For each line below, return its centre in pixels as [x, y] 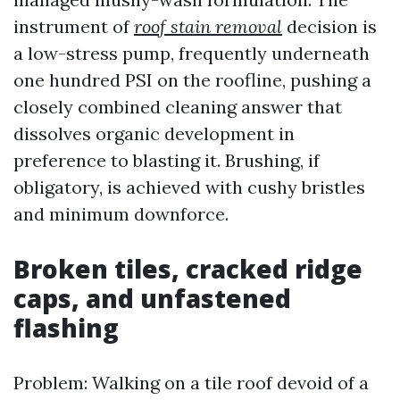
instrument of [74, 26]
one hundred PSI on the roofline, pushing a [192, 80]
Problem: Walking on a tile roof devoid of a [191, 383]
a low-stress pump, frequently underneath [192, 53]
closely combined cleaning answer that [178, 107]
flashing [66, 328]
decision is [329, 26]
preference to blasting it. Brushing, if [167, 160]
